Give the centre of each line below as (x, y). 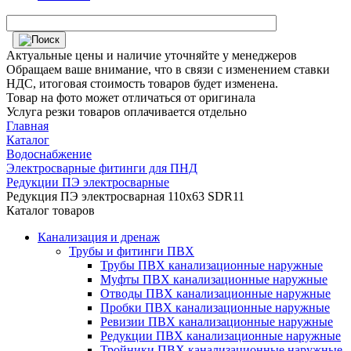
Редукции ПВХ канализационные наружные (221, 336)
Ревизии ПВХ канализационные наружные (217, 322)
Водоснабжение (49, 154)
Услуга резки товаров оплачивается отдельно (127, 112)
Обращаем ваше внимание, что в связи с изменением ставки (168, 69)
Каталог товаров (51, 210)
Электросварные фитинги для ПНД (102, 168)
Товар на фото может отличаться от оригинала (131, 98)
